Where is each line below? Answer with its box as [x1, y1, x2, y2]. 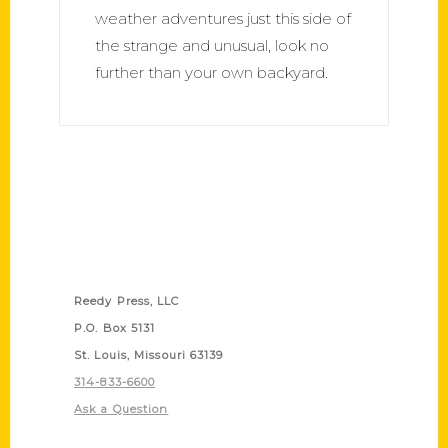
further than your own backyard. [95, 62, 328, 82]
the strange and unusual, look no [95, 35, 329, 55]
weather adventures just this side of [95, 8, 351, 28]
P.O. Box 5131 [74, 320, 156, 335]
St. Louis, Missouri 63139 [74, 347, 224, 362]
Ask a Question [74, 401, 169, 416]
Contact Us [74, 256, 151, 281]
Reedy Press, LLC [74, 293, 180, 308]
